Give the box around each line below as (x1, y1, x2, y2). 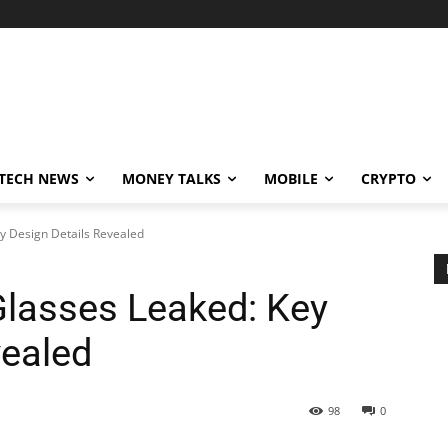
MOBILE (264, 169, 318, 188)
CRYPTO (361, 169, 416, 188)
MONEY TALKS (122, 169, 221, 188)
